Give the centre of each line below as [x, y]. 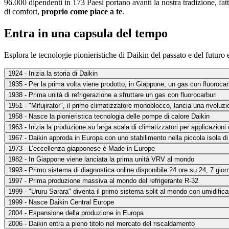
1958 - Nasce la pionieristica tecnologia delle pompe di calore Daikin [109, 116]
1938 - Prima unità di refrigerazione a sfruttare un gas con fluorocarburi [112, 95]
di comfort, [23, 11]
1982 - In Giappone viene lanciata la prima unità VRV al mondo [101, 159]
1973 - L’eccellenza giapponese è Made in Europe [82, 148]
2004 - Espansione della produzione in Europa [76, 213]
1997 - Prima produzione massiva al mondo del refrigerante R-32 [103, 180]
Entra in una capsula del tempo [86, 33]
